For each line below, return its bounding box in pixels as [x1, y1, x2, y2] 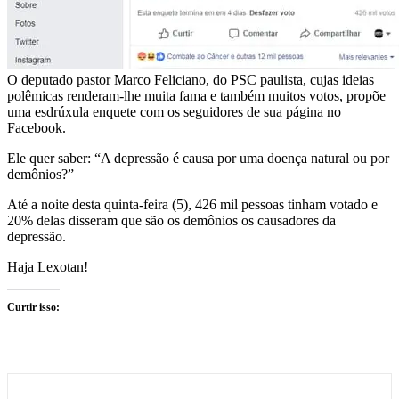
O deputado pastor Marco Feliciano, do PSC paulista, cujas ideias [7, 72, 374, 88]
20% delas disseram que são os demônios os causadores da [7, 213, 336, 229]
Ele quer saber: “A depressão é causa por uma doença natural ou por [7, 151, 389, 167]
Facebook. [7, 120, 66, 136]
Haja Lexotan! [7, 259, 88, 275]
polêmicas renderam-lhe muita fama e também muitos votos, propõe [7, 88, 386, 104]
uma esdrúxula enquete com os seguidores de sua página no [7, 104, 341, 120]
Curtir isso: [7, 301, 60, 314]
